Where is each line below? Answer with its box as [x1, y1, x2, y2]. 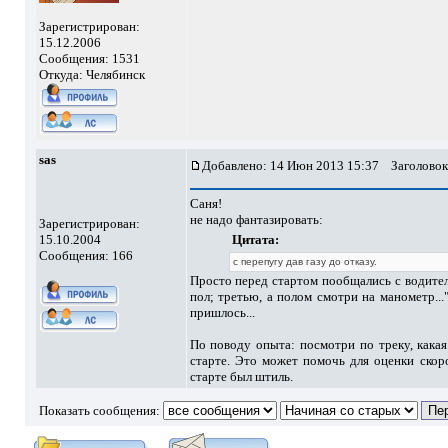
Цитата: [232, 232, 279, 247]
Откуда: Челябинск [38, 67, 145, 82]
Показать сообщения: [38, 403, 163, 418]
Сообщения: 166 [38, 248, 133, 263]
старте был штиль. [189, 369, 293, 384]
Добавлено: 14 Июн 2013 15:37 [201, 158, 379, 173]
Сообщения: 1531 [38, 51, 140, 66]
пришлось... [189, 305, 255, 320]
